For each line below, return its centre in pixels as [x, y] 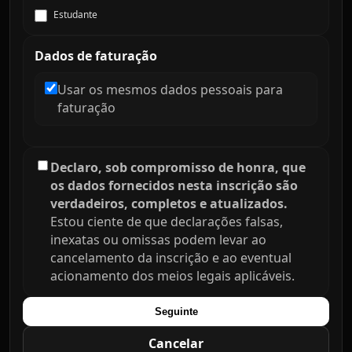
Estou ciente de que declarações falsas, [167, 222]
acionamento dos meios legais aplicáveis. [172, 276]
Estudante [75, 15]
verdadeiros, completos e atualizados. [169, 203]
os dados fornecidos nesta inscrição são [174, 185]
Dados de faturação [96, 56]
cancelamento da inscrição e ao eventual [171, 258]
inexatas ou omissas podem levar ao [158, 240]
